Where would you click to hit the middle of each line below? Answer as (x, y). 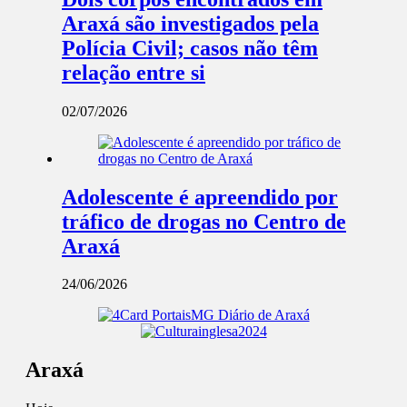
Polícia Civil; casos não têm (190, 48)
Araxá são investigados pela (190, 23)
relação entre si (134, 72)
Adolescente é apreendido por (200, 197)
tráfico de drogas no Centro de (204, 221)
